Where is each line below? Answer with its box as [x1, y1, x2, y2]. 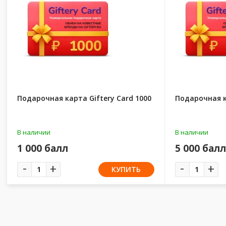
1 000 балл [17, 141, 68, 155]
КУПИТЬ [111, 164, 141, 174]
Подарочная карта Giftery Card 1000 [17, 93, 151, 103]
